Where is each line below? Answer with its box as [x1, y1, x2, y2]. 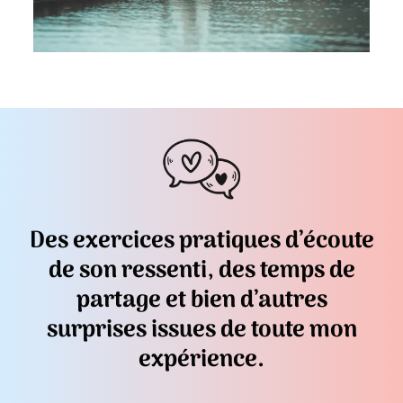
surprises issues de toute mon [46, 311, 357, 351]
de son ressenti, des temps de [48, 252, 355, 291]
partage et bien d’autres [76, 282, 327, 321]
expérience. [139, 341, 264, 381]
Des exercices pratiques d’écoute [29, 222, 374, 262]
